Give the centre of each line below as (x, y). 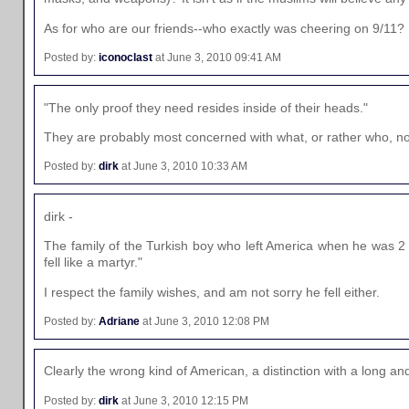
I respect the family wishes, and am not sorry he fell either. (212, 292)
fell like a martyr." (93, 262)
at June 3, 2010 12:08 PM (204, 321)
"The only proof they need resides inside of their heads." (206, 107)
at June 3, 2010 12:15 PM (184, 400)
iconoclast (126, 58)
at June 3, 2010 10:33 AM (183, 167)
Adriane (119, 321)
